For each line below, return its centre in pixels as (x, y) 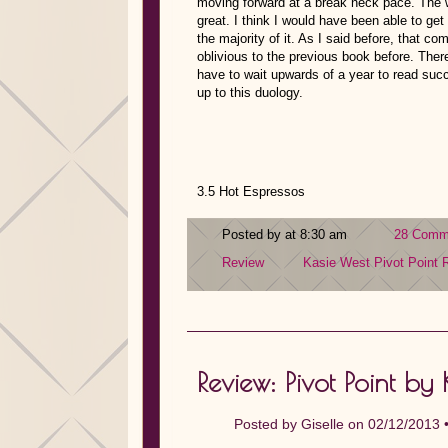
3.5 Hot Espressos (251, 191)
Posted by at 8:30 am (286, 234)
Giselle (322, 424)
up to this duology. (250, 92)
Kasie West (336, 262)
